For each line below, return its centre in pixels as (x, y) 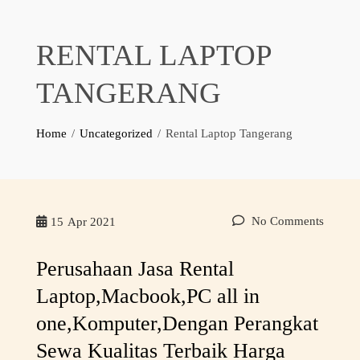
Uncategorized (116, 133)
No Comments (286, 221)
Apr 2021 (91, 221)
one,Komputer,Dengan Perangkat (177, 323)
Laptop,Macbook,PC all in (147, 296)
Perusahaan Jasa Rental (135, 269)
